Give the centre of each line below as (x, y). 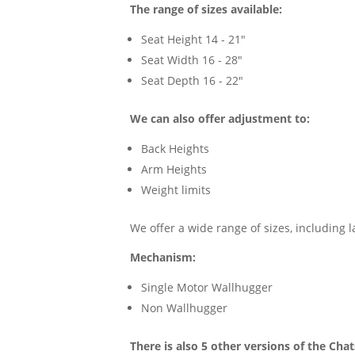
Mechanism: (163, 258)
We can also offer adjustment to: (220, 119)
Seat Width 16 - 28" (192, 60)
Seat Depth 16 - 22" (193, 81)
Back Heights (176, 149)
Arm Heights (174, 170)
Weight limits (176, 190)
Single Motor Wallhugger (207, 288)
